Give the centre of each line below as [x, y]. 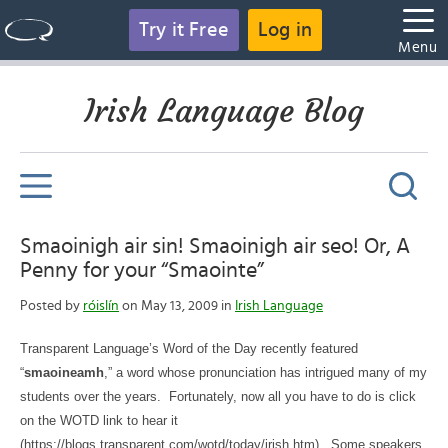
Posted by [51, 306]
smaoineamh [64, 372]
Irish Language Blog [224, 111]
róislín [101, 306]
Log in [285, 30]
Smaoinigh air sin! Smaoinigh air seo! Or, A [215, 246]
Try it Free [183, 30]
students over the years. [90, 396]
